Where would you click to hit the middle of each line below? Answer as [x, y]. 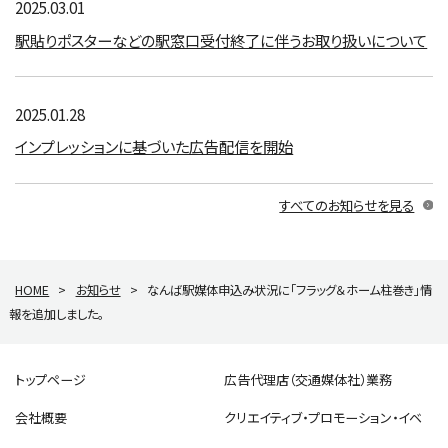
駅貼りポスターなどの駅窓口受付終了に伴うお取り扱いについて [221, 39]
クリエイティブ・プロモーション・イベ [323, 418]
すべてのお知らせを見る [347, 204]
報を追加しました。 [57, 314]
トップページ [51, 380]
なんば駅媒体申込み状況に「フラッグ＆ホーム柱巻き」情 [289, 290]
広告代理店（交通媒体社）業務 [308, 380]
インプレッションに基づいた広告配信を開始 [154, 146]
